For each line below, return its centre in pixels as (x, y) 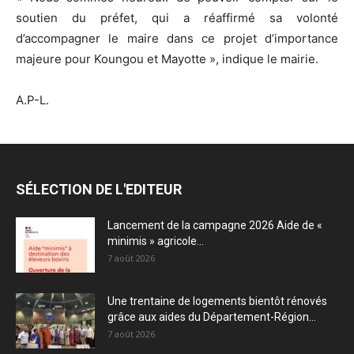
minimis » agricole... (156, 241)
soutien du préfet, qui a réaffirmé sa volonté (177, 17)
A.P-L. (32, 100)
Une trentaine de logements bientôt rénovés (217, 301)
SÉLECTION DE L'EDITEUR (99, 189)
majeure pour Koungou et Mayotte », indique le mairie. (167, 58)
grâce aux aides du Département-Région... (212, 316)
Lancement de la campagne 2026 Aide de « (215, 225)
